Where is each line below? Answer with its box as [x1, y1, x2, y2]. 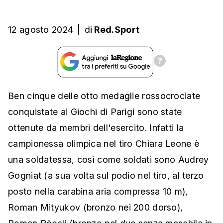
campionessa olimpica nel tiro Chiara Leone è [8, 138, 200, 149]
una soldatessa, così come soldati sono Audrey [8, 154, 209, 165]
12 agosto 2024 [8, 24, 74, 35]
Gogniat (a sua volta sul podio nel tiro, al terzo [8, 170, 204, 181]
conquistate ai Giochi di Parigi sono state [8, 107, 182, 117]
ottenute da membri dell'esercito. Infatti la [8, 122, 184, 133]
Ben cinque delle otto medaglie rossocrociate [8, 91, 201, 102]
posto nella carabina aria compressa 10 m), [8, 186, 188, 197]
